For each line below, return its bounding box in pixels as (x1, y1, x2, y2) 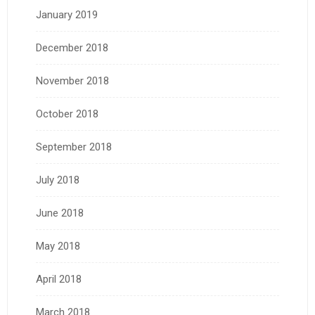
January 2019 (36, 8, 98, 21)
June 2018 (36, 206, 84, 219)
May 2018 (36, 239, 80, 252)
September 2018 (36, 140, 112, 153)
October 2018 (36, 107, 98, 120)
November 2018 (36, 74, 109, 87)
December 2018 (36, 41, 108, 54)
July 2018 (36, 173, 79, 186)
